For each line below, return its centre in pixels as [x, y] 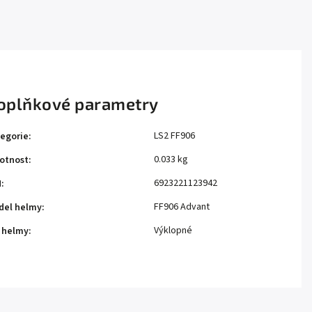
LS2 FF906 [174, 136]
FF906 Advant [182, 207]
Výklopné [173, 231]
